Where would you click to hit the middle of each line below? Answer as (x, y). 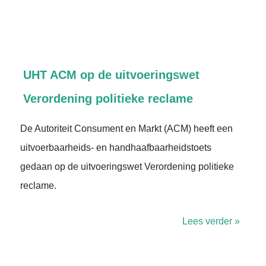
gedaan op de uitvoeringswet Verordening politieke (127, 167)
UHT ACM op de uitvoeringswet (111, 75)
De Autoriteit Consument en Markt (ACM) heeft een (126, 129)
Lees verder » (211, 221)
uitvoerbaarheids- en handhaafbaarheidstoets (116, 148)
